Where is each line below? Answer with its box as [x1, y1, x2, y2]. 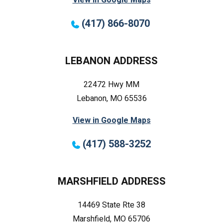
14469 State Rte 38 [78, 199, 145, 211]
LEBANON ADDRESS [65, 53, 158, 68]
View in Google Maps [72, 114, 151, 126]
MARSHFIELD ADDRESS [57, 174, 166, 189]
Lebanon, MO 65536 [76, 92, 147, 105]
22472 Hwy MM [84, 78, 139, 91]
